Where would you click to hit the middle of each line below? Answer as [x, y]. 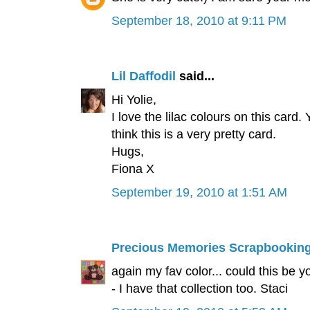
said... [195, 76]
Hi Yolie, [134, 100]
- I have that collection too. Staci [199, 289]
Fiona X [133, 169]
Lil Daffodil [143, 76]
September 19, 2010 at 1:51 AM [199, 193]
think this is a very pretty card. [193, 135]
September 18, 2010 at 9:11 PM [199, 21]
